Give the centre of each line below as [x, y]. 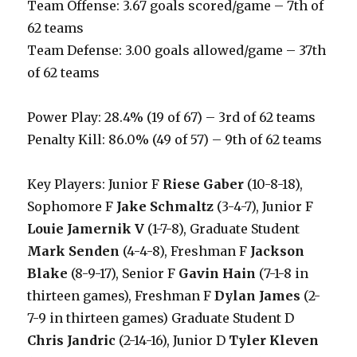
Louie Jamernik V [86, 229]
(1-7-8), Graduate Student [222, 229]
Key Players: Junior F [95, 184]
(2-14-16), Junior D [173, 340]
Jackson [278, 251]
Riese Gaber [204, 184]
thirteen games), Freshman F [121, 296]
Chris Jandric [72, 340]
